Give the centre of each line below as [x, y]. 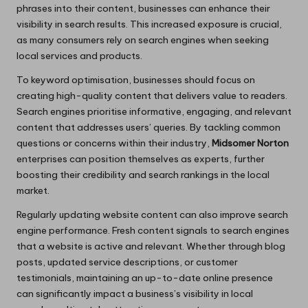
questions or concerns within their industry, [114, 143]
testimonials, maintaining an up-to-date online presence [145, 277]
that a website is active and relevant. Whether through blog [151, 246]
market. [33, 190]
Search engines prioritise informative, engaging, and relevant [154, 111]
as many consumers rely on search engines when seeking [143, 40]
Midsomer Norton [250, 143]
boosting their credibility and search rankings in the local [143, 174]
